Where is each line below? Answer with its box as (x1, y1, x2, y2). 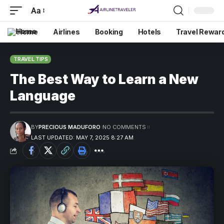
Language (10, 88, 75, 103)
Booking (94, 27, 123, 36)
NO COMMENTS (102, 123, 146, 130)
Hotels (137, 27, 161, 36)
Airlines (52, 27, 80, 36)
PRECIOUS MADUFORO (38, 123, 100, 130)
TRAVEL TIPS (13, 55, 48, 62)
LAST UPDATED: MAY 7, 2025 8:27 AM (31, 134, 133, 141)
